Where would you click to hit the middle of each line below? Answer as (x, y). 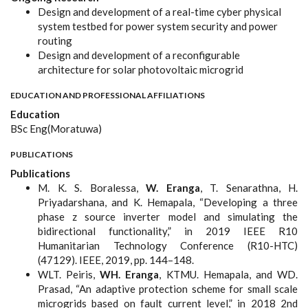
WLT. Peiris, (69, 275)
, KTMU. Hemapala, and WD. (229, 275)
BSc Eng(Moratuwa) (56, 129)
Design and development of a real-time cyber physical (159, 12)
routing (55, 41)
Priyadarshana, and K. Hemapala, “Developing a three (168, 202)
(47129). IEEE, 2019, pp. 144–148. (116, 260)
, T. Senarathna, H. (249, 188)
